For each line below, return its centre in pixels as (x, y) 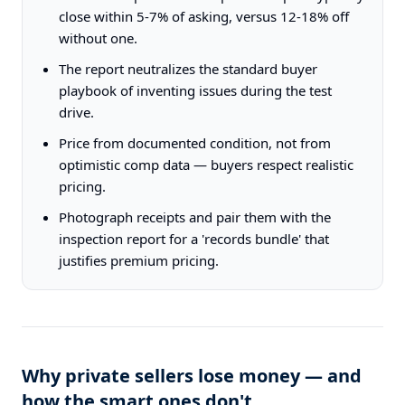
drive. (76, 112)
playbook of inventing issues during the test (195, 90)
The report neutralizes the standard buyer (188, 69)
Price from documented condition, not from (195, 143)
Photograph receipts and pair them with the (195, 217)
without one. (98, 38)
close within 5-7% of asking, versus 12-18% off (204, 16)
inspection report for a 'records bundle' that (194, 239)
